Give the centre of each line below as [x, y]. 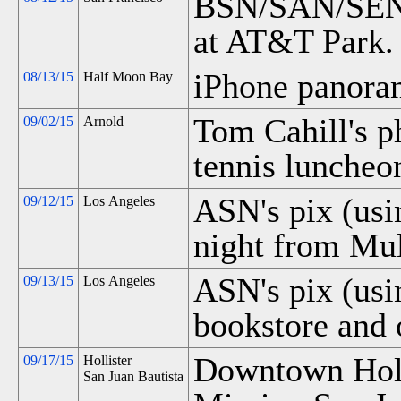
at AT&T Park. [294, 41]
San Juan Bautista [133, 376]
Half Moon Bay [128, 77]
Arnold [103, 121]
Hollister [107, 360]
